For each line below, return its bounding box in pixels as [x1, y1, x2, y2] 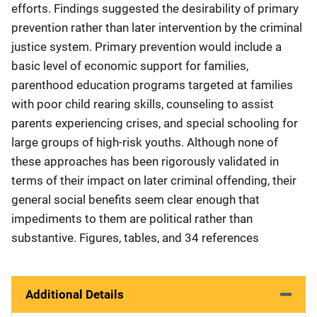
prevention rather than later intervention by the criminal [11, 21, 302, 35]
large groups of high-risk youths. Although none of [11, 135, 278, 149]
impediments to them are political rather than [11, 212, 253, 226]
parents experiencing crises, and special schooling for [11, 116, 298, 130]
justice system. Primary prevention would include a [11, 40, 282, 54]
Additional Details [25, 287, 124, 301]
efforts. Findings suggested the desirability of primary [11, 1, 299, 16]
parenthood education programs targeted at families [11, 78, 293, 92]
